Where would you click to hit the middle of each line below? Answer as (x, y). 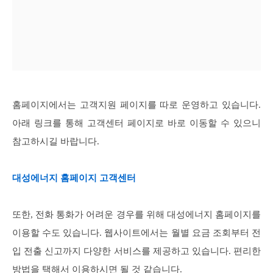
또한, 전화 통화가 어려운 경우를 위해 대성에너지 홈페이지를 (136, 215)
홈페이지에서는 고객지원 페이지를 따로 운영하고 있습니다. (136, 105)
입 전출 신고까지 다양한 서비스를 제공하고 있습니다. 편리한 (136, 251)
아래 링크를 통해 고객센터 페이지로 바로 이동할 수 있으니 (136, 123)
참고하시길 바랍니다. (56, 142)
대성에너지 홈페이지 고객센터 (74, 178)
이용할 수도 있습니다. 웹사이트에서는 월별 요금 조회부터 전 (136, 233)
